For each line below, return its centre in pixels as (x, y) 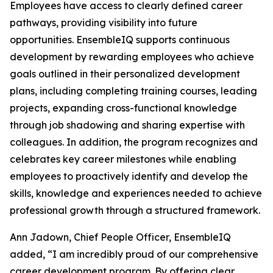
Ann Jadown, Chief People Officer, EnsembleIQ (120, 237)
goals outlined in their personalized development (125, 74)
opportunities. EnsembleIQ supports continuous (120, 40)
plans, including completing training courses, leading (133, 91)
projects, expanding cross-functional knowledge (123, 108)
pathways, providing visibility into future (104, 23)
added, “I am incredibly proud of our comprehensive (134, 254)
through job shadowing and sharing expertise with (127, 125)
